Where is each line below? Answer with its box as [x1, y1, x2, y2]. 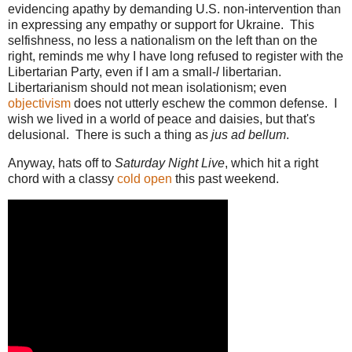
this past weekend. [172, 172, 279, 186]
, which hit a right [225, 156, 318, 170]
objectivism [8, 97, 71, 111]
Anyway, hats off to [8, 156, 115, 170]
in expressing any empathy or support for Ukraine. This [8, 18, 314, 32]
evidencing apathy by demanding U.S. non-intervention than [8, 2, 341, 16]
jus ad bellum [211, 128, 286, 142]
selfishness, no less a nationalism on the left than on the [8, 34, 317, 48]
